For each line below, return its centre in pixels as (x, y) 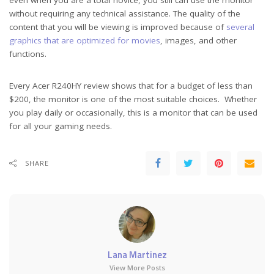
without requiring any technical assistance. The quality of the (125, 13)
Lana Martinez (137, 254)
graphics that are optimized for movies (85, 40)
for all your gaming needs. (61, 126)
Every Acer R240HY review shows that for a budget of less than (131, 85)
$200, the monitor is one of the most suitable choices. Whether (133, 99)
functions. (28, 54)
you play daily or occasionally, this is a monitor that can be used (133, 112)
